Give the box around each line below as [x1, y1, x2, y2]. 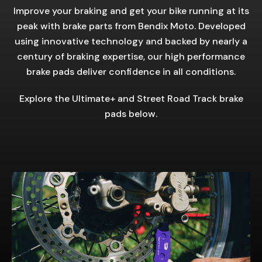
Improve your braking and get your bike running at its [13, 5, 249, 17]
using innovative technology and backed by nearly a [15, 35, 247, 47]
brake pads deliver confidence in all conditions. [26, 65, 236, 78]
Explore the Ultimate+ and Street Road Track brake [19, 92, 243, 105]
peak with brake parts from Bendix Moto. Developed [16, 20, 246, 32]
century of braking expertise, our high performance [17, 50, 245, 63]
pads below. [105, 108, 157, 120]
